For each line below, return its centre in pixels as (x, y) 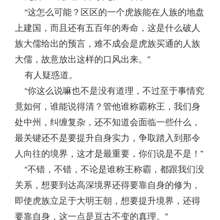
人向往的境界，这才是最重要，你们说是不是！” (109, 154)
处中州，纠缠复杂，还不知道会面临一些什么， (108, 122)
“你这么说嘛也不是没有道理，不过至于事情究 (110, 91)
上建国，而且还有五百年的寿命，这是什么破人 (108, 28)
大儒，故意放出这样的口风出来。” (82, 59)
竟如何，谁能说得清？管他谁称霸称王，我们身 (108, 107)
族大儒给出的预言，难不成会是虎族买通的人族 (108, 44)
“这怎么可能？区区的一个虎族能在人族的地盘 (110, 12)
